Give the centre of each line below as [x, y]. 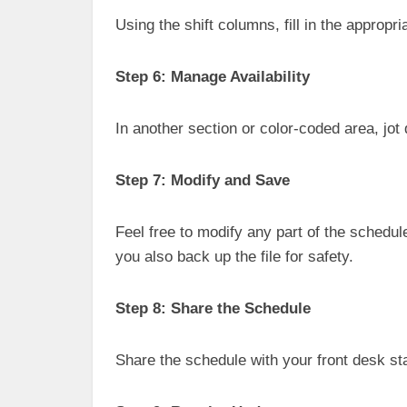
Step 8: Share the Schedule [213, 308]
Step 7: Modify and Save [203, 180]
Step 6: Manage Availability [213, 77]
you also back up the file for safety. [234, 257]
